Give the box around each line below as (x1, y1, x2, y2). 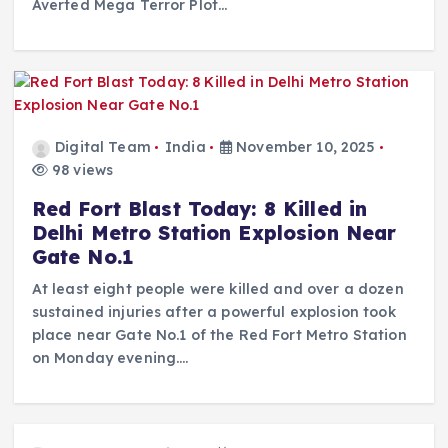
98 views (47, 161, 114, 180)
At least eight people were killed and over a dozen (31, 279, 404, 298)
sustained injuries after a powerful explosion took (31, 302, 396, 321)
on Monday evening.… (31, 348, 189, 367)
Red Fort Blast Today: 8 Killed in (31, 196, 368, 221)
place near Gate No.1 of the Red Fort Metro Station (31, 325, 407, 344)
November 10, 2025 (232, 138, 376, 157)
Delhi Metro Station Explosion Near (31, 220, 397, 245)
